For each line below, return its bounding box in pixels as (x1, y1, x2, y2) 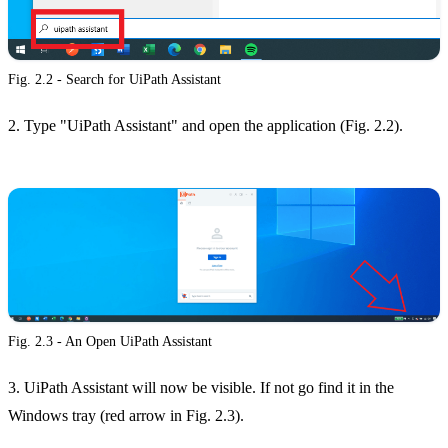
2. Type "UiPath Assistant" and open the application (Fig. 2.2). (8, 116, 403, 134)
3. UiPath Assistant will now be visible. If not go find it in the (8, 378, 394, 396)
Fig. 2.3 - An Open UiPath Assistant (8, 333, 212, 349)
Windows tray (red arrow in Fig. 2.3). (8, 406, 244, 424)
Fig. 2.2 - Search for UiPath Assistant (8, 71, 221, 87)
